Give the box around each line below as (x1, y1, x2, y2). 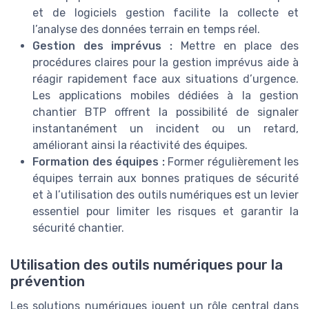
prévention (10, 272, 85, 290)
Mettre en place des (172, 39, 299, 52)
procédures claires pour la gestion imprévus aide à (32, 55, 299, 69)
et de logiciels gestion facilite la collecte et (32, 6, 299, 19)
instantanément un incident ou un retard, (32, 121, 299, 135)
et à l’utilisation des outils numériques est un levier (32, 188, 299, 201)
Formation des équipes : (32, 154, 165, 168)
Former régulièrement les (164, 154, 299, 168)
